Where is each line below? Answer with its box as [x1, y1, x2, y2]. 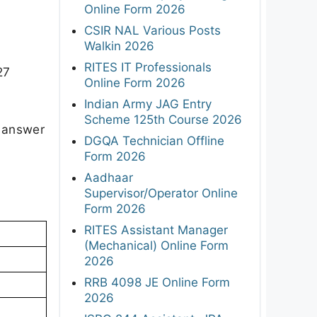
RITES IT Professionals [84, 59, 212, 74]
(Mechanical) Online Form [84, 238, 229, 253]
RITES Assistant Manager [84, 222, 228, 237]
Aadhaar [84, 170, 133, 185]
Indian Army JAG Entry [84, 96, 212, 111]
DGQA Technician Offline [84, 133, 224, 148]
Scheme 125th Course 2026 [84, 112, 242, 127]
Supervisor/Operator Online [84, 185, 238, 200]
